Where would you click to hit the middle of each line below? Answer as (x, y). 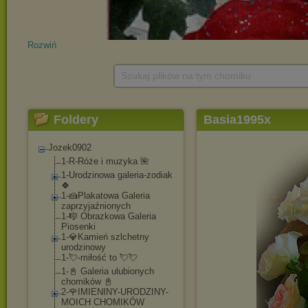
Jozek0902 (70, 147)
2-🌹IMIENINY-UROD (103, 292)
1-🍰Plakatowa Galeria (106, 196)
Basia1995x (237, 120)
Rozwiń (42, 45)
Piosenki (78, 227)
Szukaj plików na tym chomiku (186, 76)
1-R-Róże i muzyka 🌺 (105, 161)
